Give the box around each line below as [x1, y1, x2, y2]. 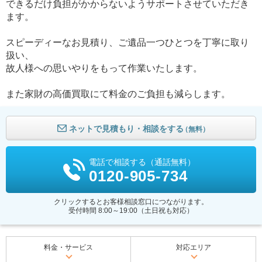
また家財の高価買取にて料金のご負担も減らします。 [6, 89, 230, 99]
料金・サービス [44, 243, 93, 252]
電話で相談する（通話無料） [89, 157, 195, 167]
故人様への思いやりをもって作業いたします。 [6, 63, 202, 74]
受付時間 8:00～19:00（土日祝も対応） [68, 206, 194, 215]
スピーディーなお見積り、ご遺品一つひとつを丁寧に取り [6, 37, 249, 48]
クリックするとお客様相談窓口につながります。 [54, 198, 208, 206]
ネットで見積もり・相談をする [69, 124, 184, 134]
